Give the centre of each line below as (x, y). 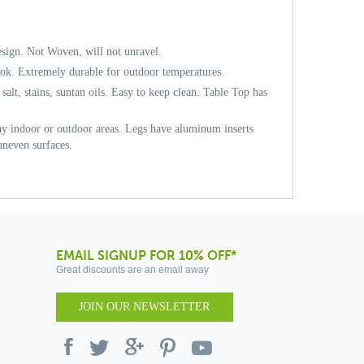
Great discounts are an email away (132, 270)
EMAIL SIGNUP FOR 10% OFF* (146, 256)
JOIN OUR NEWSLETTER (144, 307)
